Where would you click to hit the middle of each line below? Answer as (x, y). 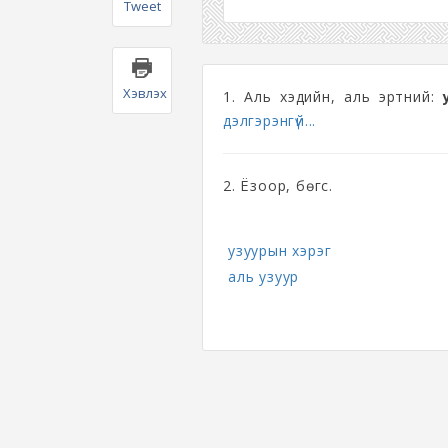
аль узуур (264, 276)
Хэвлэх (145, 93)
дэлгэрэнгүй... (270, 120)
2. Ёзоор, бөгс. (278, 185)
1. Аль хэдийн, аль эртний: (333, 96)
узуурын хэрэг (280, 250)
